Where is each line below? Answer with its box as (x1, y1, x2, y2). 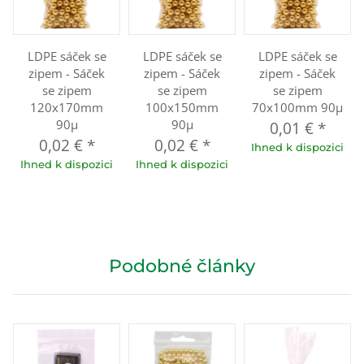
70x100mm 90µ (252, 99, 343, 115)
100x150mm (145, 99, 219, 115)
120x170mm (30, 99, 103, 115)
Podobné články (109, 255, 255, 277)
